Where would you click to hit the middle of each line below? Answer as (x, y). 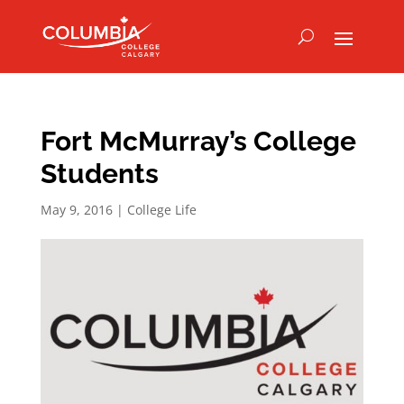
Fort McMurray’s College (198, 141)
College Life (161, 210)
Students (99, 174)
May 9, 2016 (76, 210)
